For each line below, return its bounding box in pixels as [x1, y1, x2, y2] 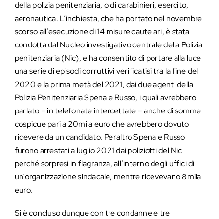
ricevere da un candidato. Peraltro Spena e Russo [15, 131, 185, 142]
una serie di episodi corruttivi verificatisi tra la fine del [15, 66, 198, 76]
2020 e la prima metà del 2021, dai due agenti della [15, 79, 194, 89]
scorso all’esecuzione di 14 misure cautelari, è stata [15, 26, 190, 37]
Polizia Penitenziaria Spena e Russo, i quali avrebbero [15, 92, 196, 103]
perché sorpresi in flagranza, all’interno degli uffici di [15, 158, 195, 169]
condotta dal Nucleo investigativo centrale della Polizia [15, 39, 203, 50]
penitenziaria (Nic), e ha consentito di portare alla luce [15, 52, 201, 63]
